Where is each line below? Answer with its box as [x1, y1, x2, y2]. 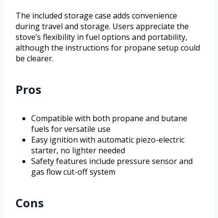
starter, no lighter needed [31, 145, 125, 156]
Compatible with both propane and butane [31, 112, 187, 124]
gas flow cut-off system [31, 166, 115, 177]
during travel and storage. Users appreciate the [16, 20, 189, 32]
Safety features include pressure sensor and [31, 155, 193, 166]
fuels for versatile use [31, 123, 110, 134]
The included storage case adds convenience [16, 10, 177, 21]
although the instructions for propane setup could [16, 42, 200, 53]
